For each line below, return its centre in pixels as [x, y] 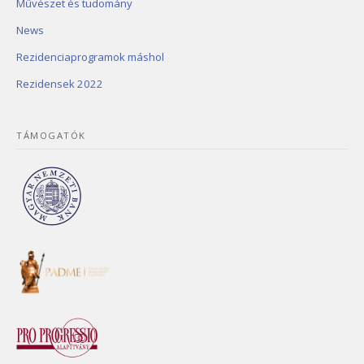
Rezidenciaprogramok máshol [90, 57]
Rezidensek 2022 [60, 84]
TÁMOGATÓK [51, 135]
